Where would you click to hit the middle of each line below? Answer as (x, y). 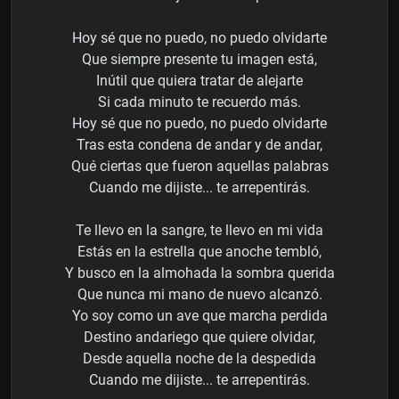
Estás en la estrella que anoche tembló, (199, 251)
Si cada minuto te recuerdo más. (199, 102)
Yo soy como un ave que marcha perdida (199, 315)
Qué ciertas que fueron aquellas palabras (199, 166)
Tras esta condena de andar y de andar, (199, 144)
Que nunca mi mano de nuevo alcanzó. (199, 294)
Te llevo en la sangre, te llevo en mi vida (199, 230)
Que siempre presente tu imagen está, (199, 59)
